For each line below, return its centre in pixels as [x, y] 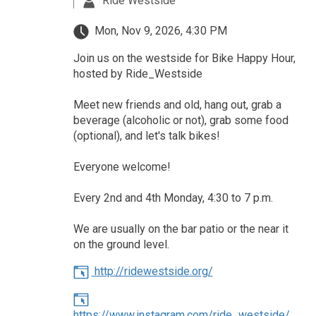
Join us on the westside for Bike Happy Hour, [184, 59]
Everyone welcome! [122, 167]
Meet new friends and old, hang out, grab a [177, 105]
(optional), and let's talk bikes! [146, 136]
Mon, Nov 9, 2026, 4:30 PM [159, 31]
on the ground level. [121, 245]
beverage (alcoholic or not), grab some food [181, 121]
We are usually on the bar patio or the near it [181, 229]
